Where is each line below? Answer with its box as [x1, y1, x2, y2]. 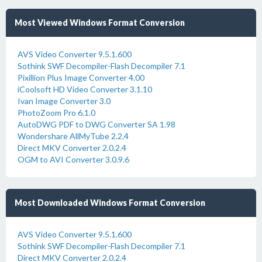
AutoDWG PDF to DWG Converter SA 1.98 [18, 119, 175, 129]
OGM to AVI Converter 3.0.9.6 [18, 154, 129, 164]
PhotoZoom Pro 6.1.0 [18, 108, 95, 118]
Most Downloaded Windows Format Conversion [15, 198, 205, 208]
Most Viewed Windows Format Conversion [15, 18, 185, 27]
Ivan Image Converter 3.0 [18, 96, 111, 106]
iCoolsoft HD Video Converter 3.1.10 [18, 84, 152, 94]
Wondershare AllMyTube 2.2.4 [18, 131, 129, 141]
